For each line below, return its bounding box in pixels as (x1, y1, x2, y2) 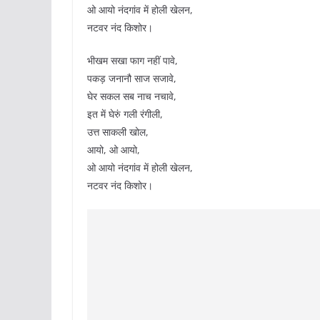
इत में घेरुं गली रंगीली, (87, 107, 163, 121)
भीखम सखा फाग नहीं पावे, (87, 54, 178, 68)
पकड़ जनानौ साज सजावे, (87, 71, 176, 86)
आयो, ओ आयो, (87, 143, 140, 157)
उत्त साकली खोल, (87, 125, 149, 139)
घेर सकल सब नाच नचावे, (87, 89, 176, 104)
